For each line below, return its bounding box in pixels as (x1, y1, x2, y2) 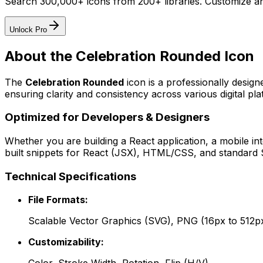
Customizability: (28, 236, 104, 248)
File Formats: (28, 194, 88, 206)
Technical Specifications (5, 169, 136, 183)
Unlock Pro (9, 25, 47, 34)
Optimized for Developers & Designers (5, 110, 210, 124)
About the (5, 47, 76, 65)
